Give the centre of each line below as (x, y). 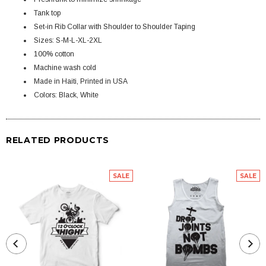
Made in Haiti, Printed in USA (81, 81)
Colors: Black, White (66, 95)
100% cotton (54, 54)
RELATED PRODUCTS (58, 140)
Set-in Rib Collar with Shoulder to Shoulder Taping (115, 26)
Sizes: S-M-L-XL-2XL (68, 40)
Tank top (47, 13)
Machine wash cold (65, 67)
